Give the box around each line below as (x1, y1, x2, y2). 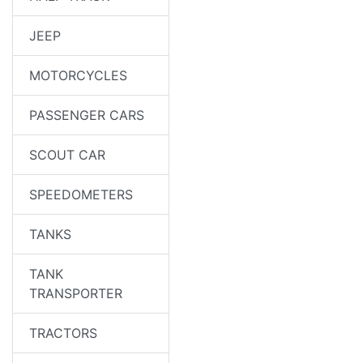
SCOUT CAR (29, 147, 105, 163)
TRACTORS (29, 325, 97, 341)
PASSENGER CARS (29, 107, 144, 123)
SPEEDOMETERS (29, 186, 133, 203)
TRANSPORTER (29, 285, 122, 301)
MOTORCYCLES (29, 67, 127, 83)
